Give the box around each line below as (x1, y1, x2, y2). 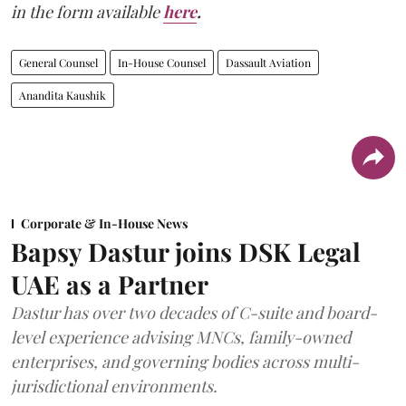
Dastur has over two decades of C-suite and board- (11, 302, 377, 324)
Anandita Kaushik (19, 88, 106, 103)
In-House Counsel (118, 55, 206, 71)
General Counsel (19, 55, 98, 71)
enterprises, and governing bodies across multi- (11, 351, 359, 373)
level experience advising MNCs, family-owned (11, 326, 351, 349)
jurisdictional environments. (11, 375, 217, 398)
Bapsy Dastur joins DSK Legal (11, 235, 361, 269)
